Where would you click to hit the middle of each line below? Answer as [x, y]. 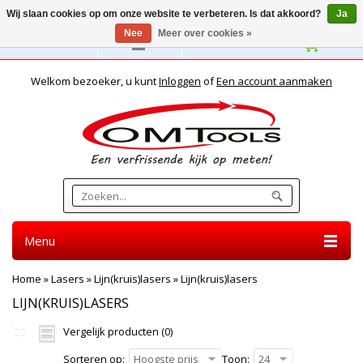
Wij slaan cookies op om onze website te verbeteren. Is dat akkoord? [165, 14]
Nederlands [55, 44]
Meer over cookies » [205, 33]
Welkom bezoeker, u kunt [95, 81]
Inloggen [180, 81]
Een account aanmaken [274, 81]
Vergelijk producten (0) [118, 331]
